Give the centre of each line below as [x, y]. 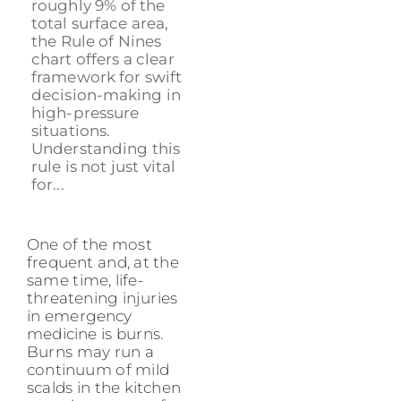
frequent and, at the [103, 262]
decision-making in [107, 94]
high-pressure [85, 112]
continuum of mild [98, 369]
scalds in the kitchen [104, 387]
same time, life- [85, 280]
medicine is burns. [95, 333]
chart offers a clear [103, 59]
